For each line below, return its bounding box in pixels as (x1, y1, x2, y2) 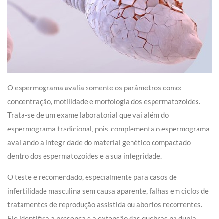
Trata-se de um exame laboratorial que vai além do (7, 110, 169, 120)
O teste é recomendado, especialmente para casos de (7, 173, 177, 182)
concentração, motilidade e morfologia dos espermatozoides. (7, 97, 200, 106)
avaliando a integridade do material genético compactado (7, 138, 191, 147)
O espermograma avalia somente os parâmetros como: (7, 83, 182, 92)
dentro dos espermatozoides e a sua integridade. (7, 152, 162, 161)
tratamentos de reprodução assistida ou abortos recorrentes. (7, 200, 202, 209)
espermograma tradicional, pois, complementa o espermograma (7, 124, 210, 133)
